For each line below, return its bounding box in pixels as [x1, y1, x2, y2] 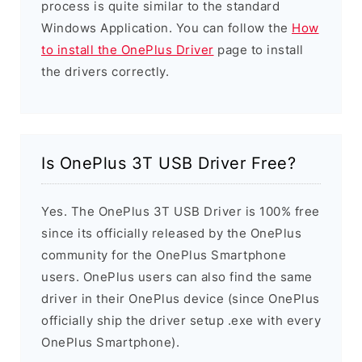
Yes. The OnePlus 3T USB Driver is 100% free [41, 204, 320, 220]
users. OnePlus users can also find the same [41, 269, 313, 285]
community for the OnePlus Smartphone [41, 247, 286, 263]
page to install [213, 42, 304, 58]
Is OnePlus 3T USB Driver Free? [41, 154, 296, 174]
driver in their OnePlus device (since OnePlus [41, 291, 320, 307]
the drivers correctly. [41, 64, 169, 80]
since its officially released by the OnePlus [41, 225, 301, 242]
